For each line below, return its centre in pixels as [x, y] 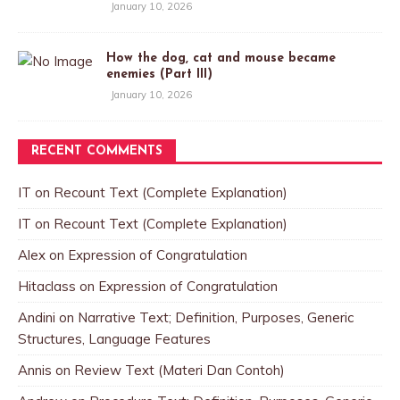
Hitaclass [47, 287]
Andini [37, 318]
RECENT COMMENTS [97, 152]
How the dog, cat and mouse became [221, 59]
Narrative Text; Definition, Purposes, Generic [216, 318]
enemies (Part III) [159, 75]
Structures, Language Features [114, 339]
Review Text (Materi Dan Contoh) [179, 371]
